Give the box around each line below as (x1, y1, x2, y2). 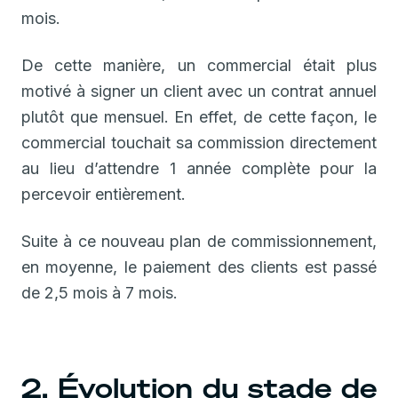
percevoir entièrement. (21, 184, 186, 203)
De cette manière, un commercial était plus (21, 55, 377, 75)
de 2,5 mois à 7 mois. (21, 283, 178, 302)
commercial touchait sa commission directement (21, 132, 377, 152)
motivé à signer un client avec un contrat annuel (21, 81, 377, 100)
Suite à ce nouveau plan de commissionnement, (21, 231, 377, 251)
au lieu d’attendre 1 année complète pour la (21, 158, 377, 178)
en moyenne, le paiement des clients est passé (21, 257, 377, 276)
